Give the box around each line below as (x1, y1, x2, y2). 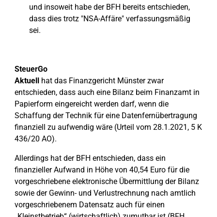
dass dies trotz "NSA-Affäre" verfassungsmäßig (29, 14, 190, 23)
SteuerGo (15, 64, 47, 74)
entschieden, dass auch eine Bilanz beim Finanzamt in (15, 88, 200, 97)
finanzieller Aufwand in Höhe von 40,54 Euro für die (15, 165, 189, 174)
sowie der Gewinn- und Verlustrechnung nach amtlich (15, 188, 196, 198)
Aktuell (15, 76, 39, 85)
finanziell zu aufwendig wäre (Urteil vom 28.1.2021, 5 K (15, 123, 202, 132)
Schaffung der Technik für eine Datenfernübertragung (15, 111, 197, 120)
